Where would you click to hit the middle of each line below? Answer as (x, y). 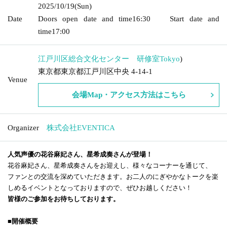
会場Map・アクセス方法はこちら (129, 94)
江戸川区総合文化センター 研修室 (99, 59)
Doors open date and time (85, 18)
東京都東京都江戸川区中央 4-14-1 (95, 71)
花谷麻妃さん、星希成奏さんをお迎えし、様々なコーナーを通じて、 (110, 165)
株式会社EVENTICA (81, 127)
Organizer (23, 127)
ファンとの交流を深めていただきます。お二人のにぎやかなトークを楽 (113, 176)
